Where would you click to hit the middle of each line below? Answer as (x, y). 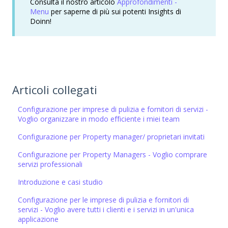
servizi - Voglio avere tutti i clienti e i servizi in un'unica (106, 209)
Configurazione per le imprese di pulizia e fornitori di (104, 199)
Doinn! (41, 21)
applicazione (38, 219)
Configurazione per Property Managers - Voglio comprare (113, 154)
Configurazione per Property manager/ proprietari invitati (111, 136)
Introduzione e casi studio (61, 182)
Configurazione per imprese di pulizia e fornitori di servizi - (113, 109)
